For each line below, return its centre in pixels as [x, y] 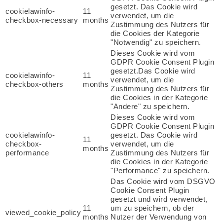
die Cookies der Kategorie [155, 34]
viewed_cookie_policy [43, 213]
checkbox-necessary [42, 20]
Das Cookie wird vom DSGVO [163, 182]
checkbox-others [35, 84]
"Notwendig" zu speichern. [156, 42]
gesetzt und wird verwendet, [159, 199]
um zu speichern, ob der [152, 208]
